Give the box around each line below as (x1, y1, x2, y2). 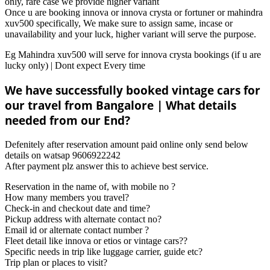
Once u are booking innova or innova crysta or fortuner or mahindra (5, 7, 263, 18)
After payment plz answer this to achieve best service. (5, 160, 209, 171)
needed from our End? (5, 113, 130, 128)
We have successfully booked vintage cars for (5, 83, 260, 98)
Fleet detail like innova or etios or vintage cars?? (5, 235, 187, 246)
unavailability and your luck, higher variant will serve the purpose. (5, 29, 256, 40)
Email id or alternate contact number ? (5, 224, 149, 235)
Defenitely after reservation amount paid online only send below (5, 139, 248, 149)
